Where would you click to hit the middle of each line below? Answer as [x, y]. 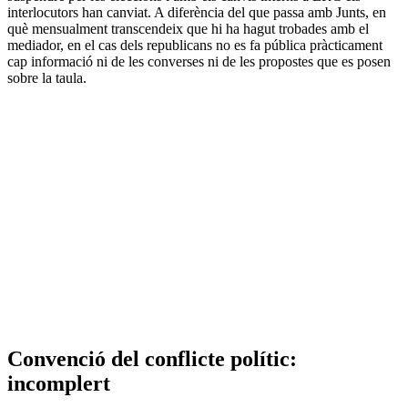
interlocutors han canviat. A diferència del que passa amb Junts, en [197, 12]
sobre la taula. [47, 77]
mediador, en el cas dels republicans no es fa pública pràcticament [195, 45]
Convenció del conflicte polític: [152, 358]
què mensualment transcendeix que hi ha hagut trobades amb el [188, 28]
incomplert [59, 383]
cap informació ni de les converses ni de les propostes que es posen [199, 61]
